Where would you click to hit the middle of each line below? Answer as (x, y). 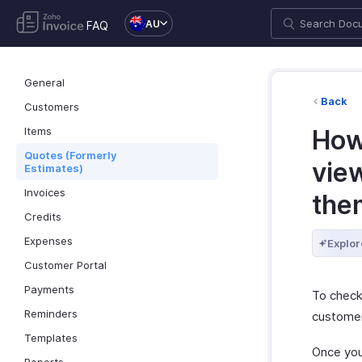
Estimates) (54, 168)
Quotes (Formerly (70, 155)
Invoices (45, 192)
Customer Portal (65, 265)
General (44, 82)
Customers (52, 107)
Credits (43, 217)
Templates (51, 338)
